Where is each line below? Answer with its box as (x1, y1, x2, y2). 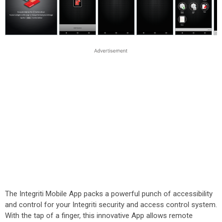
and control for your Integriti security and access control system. (5, 200, 217, 209)
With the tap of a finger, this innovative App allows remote (5, 211, 193, 220)
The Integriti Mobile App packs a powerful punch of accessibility (5, 189, 213, 198)
